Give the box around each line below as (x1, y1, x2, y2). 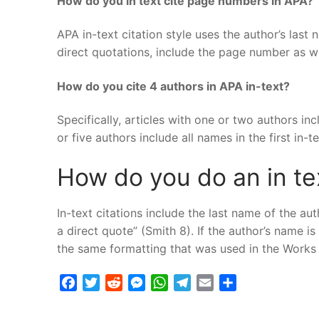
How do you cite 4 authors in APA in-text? (57, 78, 290, 93)
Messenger (145, 275, 204, 290)
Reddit (122, 275, 157, 290)
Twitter (100, 275, 137, 290)
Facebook (77, 275, 130, 290)
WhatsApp (168, 275, 224, 290)
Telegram (191, 275, 241, 290)
